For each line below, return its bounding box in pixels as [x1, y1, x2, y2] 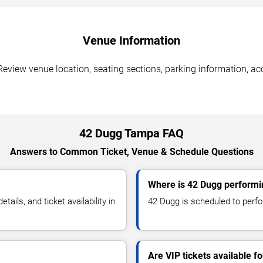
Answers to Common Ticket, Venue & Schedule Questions [9, 146, 254, 157]
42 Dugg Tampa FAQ [79, 126, 184, 140]
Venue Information [83, 33, 180, 48]
